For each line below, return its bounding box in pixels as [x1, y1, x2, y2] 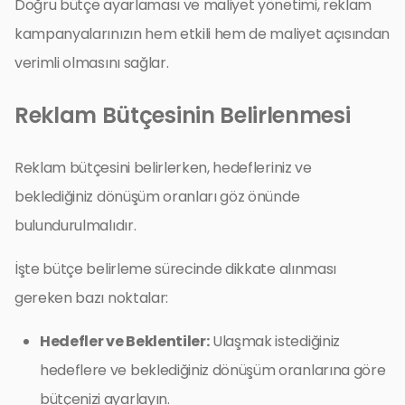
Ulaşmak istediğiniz [209, 330, 340, 352]
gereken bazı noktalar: [14, 287, 168, 308]
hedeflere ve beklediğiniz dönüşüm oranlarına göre [40, 359, 386, 381]
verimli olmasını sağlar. [14, 52, 169, 73]
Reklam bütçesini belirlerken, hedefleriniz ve [14, 156, 312, 178]
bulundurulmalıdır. [14, 214, 137, 236]
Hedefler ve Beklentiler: [40, 330, 210, 352]
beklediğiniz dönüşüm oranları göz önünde [14, 185, 300, 207]
